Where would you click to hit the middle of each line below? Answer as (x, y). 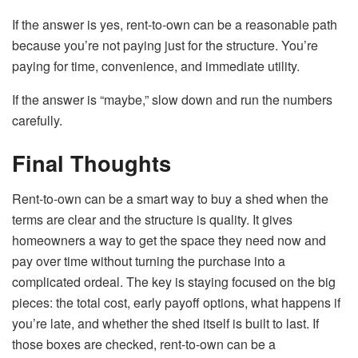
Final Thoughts (91, 163)
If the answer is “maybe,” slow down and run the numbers (172, 99)
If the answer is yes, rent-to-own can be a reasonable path (175, 24)
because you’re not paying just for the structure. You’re (165, 45)
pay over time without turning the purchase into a (149, 261)
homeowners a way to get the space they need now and (169, 240)
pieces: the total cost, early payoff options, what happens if (176, 302)
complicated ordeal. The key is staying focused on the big (174, 281)
